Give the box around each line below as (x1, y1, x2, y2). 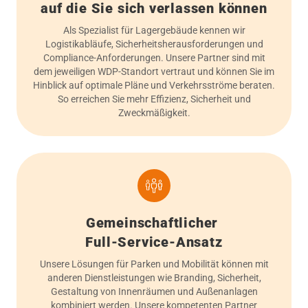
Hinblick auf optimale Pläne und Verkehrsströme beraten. (33, 80, 275, 91)
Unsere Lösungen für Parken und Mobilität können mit (39, 258, 269, 269)
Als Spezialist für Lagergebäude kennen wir (63, 25, 245, 36)
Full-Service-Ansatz (85, 234, 223, 250)
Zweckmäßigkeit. (118, 107, 190, 118)
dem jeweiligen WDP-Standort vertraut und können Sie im (34, 66, 274, 77)
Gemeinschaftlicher (85, 214, 223, 231)
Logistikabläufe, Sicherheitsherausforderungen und (45, 38, 263, 49)
